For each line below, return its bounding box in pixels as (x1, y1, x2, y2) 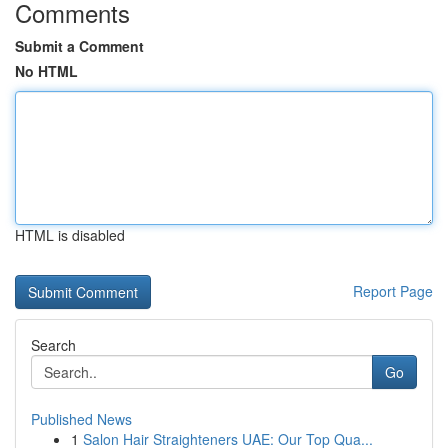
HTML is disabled (15, 225, 125, 245)
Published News (31, 409, 132, 429)
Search (31, 335, 76, 355)
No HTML (15, 61, 78, 81)
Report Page (353, 281, 433, 301)
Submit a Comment (15, 36, 144, 56)
